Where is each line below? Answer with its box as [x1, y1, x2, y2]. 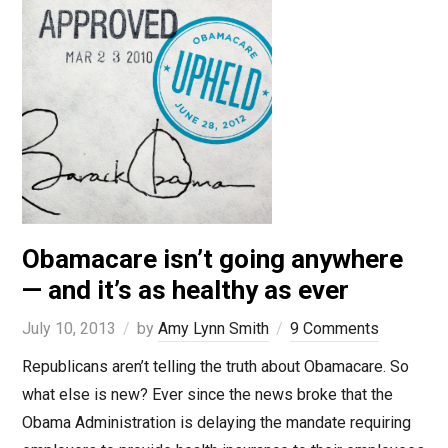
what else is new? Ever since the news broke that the [21, 385, 393, 405]
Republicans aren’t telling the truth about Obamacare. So [21, 357, 409, 377]
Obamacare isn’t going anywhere [21, 244, 403, 275]
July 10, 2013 [21, 319, 116, 339]
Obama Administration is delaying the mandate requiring [21, 413, 411, 433]
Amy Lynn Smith [157, 319, 269, 339]
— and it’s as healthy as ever [21, 275, 349, 306]
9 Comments [289, 319, 379, 339]
